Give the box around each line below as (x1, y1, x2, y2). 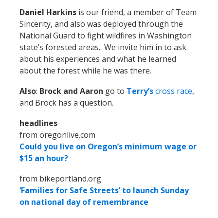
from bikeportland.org (19, 173, 101, 184)
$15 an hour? (19, 153, 68, 164)
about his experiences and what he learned (19, 54, 176, 65)
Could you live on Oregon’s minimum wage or (19, 141, 197, 152)
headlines (19, 118, 57, 129)
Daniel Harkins (19, 7, 76, 18)
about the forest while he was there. (19, 65, 151, 76)
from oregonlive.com (19, 129, 95, 141)
